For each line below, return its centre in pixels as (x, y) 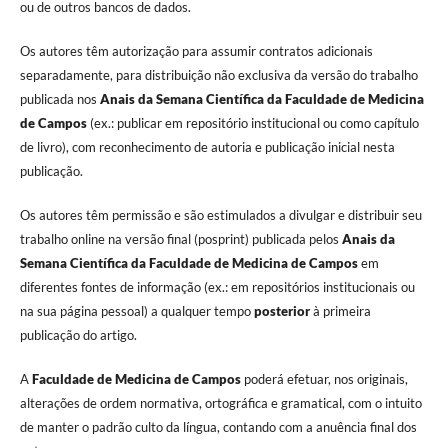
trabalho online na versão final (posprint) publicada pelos (180, 239)
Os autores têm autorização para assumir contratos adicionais (196, 51)
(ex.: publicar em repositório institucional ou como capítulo (252, 123)
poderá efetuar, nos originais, (324, 379)
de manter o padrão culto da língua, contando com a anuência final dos (218, 427)
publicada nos (59, 99)
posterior (281, 311)
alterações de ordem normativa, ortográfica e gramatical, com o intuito (220, 403)
